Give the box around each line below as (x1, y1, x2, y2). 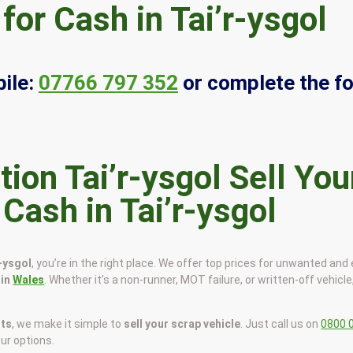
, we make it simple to (12, 317, 124, 330)
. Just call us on (240, 317, 321, 330)
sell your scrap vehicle (124, 317, 241, 330)
